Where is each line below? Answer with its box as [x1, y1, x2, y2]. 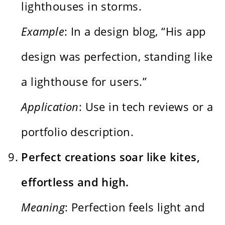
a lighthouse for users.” [21, 73, 147, 89]
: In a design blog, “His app [64, 23, 206, 39]
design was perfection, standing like [21, 48, 213, 64]
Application [21, 98, 79, 114]
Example [21, 23, 65, 39]
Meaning [21, 199, 65, 214]
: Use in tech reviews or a [78, 98, 213, 114]
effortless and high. [21, 174, 129, 189]
